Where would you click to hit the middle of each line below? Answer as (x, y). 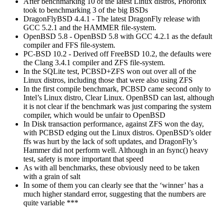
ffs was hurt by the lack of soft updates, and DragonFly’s (110, 141)
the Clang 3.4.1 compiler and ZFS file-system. (94, 62)
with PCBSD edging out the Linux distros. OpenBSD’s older (117, 132)
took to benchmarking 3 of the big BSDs (86, 10)
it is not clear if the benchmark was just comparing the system (117, 106)
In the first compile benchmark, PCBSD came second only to (117, 89)
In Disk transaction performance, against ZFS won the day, (114, 124)
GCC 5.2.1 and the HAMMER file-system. (90, 27)
